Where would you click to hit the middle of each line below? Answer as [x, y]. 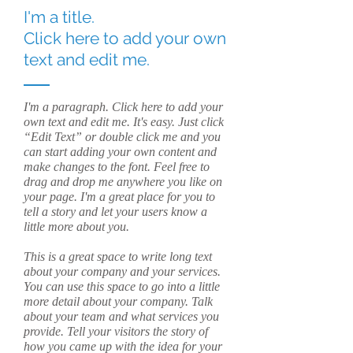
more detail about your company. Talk [118, 301]
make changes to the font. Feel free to [117, 167]
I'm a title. [59, 17]
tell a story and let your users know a [115, 212]
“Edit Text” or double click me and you [122, 137]
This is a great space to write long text [118, 256]
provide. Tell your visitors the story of [116, 331]
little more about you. [76, 227]
